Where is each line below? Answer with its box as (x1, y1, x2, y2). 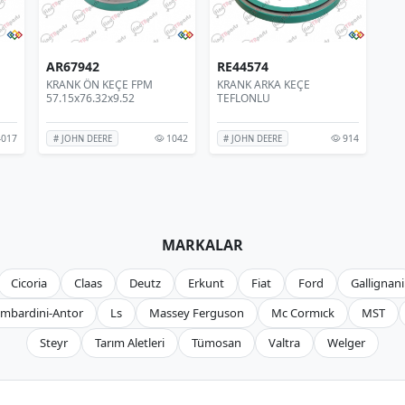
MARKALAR (162, 234, 243, 255)
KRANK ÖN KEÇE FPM (46, 76, 154, 92)
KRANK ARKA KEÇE (216, 76, 310, 92)
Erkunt (188, 274, 224, 291)
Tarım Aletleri (95, 334, 165, 351)
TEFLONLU (216, 89, 270, 106)
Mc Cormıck (271, 304, 334, 321)
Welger (327, 334, 365, 351)
